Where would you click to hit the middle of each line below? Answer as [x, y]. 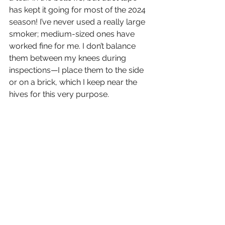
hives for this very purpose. [59, 94]
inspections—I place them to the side [77, 70]
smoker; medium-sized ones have [73, 34]
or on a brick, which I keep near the [74, 82]
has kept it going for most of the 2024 [78, 10]
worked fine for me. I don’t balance [73, 46]
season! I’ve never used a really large [78, 22]
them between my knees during [69, 58]
